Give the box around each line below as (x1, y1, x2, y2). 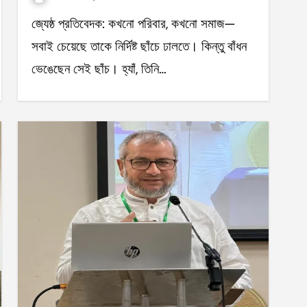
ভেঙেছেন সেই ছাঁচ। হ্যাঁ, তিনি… (32, 60, 167, 77)
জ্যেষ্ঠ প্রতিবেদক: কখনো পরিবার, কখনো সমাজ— (32, 15, 49, 32)
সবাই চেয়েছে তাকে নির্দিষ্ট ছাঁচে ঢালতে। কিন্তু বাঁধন (32, 38, 247, 55)
